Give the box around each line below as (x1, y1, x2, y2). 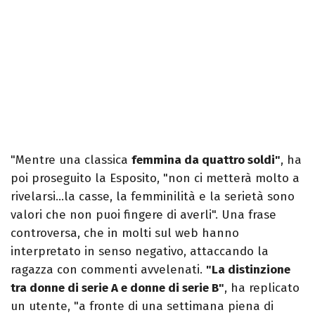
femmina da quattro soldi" (131, 153, 281, 168)
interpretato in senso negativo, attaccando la (11, 244, 269, 259)
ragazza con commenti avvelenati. (11, 262, 206, 278)
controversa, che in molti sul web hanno (11, 226, 239, 241)
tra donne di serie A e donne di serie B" (11, 281, 224, 296)
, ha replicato (224, 281, 300, 296)
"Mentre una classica (11, 153, 131, 168)
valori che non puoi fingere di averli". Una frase (11, 207, 276, 223)
